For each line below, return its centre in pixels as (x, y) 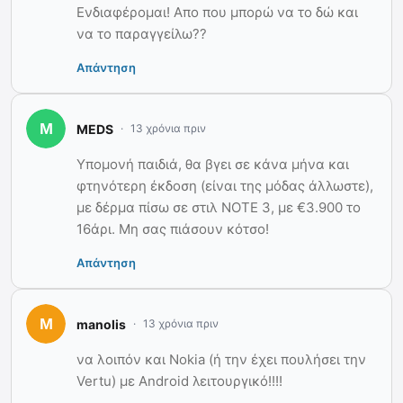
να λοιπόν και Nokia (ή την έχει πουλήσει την (221, 360)
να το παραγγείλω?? (142, 34)
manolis (101, 324)
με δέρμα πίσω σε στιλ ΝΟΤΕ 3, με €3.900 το (219, 208)
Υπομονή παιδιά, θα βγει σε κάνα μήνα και (213, 165)
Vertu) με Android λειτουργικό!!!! (179, 381)
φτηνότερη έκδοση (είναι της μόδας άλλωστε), (225, 186)
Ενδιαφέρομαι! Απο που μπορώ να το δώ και (217, 13)
